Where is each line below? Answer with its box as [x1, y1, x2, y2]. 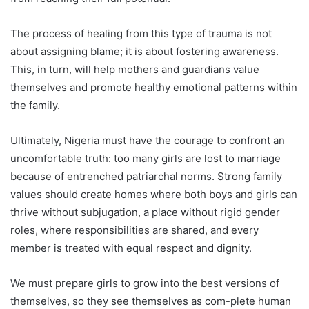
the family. [10, 99, 60, 112]
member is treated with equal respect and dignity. [10, 241, 252, 255]
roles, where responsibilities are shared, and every [10, 223, 259, 237]
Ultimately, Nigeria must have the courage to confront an [10, 134, 285, 148]
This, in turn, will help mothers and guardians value [10, 63, 259, 77]
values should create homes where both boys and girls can [10, 188, 297, 201]
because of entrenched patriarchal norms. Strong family [10, 170, 282, 183]
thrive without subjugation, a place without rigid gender [10, 206, 280, 219]
